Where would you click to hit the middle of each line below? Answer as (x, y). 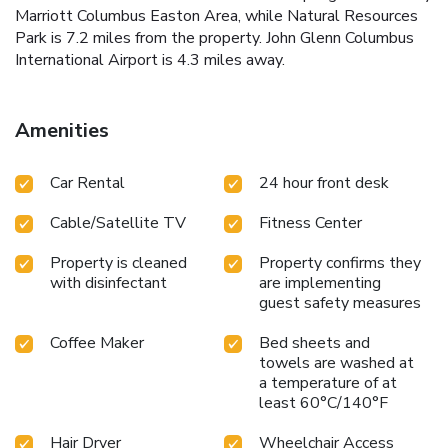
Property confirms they (340, 262)
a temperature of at (328, 382)
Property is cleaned (118, 262)
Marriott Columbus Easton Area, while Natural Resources (216, 15)
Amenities (62, 130)
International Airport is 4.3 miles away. (150, 59)
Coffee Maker (97, 342)
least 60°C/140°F (323, 402)
